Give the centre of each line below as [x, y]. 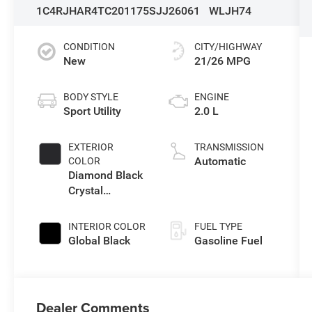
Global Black [100, 240]
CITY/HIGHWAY [228, 46]
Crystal [86, 190]
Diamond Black [106, 175]
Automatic [220, 161]
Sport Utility [93, 111]
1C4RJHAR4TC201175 [93, 10]
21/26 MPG [222, 61]
